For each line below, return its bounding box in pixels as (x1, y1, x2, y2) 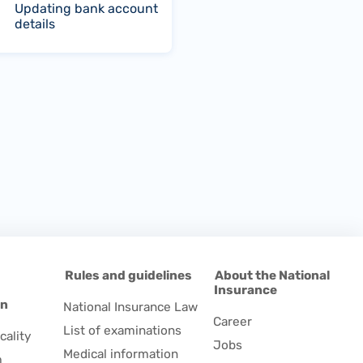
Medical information (63, 346, 179, 361)
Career (212, 314, 252, 329)
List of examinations (63, 322, 182, 338)
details (15, 16, 56, 32)
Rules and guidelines (65, 267, 193, 283)
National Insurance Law (63, 299, 199, 314)
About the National (214, 267, 330, 283)
